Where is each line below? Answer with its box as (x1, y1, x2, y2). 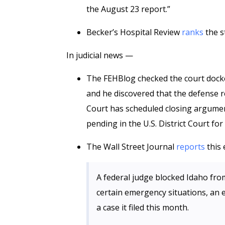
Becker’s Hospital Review (86, 27, 182, 38)
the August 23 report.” (86, 4, 170, 15)
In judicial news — (66, 50, 133, 61)
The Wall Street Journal (86, 141, 176, 152)
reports (176, 141, 205, 152)
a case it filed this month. (96, 202, 189, 213)
